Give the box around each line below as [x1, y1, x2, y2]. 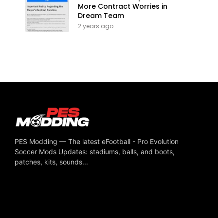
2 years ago [78, 21, 113, 30]
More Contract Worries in [78, 1, 167, 11]
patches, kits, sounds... [15, 157, 88, 166]
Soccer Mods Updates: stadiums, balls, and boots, [15, 147, 175, 156]
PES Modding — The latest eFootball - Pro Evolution [15, 137, 179, 145]
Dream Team [78, 10, 124, 20]
